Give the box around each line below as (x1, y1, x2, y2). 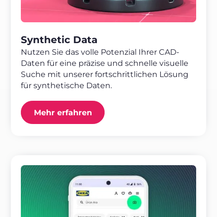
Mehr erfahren (33, 108, 92, 117)
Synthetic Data (21, 34, 98, 46)
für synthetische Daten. (21, 81, 112, 91)
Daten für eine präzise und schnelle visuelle (21, 59, 189, 68)
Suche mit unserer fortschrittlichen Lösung (21, 70, 189, 79)
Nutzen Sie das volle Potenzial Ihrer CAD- (21, 47, 180, 57)
